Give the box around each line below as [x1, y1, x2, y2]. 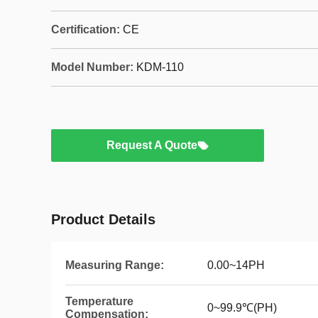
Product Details [51, 212, 155, 227]
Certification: [51, 23, 120, 35]
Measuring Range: [65, 259, 164, 271]
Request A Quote [106, 139, 197, 151]
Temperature [65, 295, 133, 307]
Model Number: [51, 61, 133, 73]
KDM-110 [136, 61, 184, 73]
